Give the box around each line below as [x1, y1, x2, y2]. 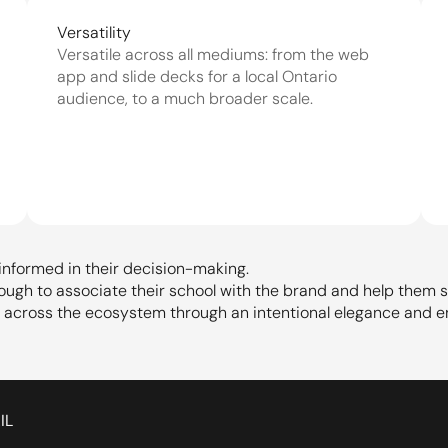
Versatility [56, 22, 131, 43]
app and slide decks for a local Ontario [56, 66, 337, 87]
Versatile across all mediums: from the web [56, 44, 369, 65]
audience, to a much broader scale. [56, 88, 313, 109]
